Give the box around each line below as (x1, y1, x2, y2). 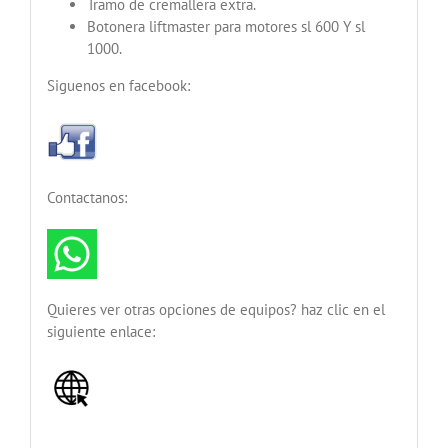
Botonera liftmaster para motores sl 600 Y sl (86, 16, 365, 36)
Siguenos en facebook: (46, 75, 190, 95)
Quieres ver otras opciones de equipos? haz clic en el (46, 299, 385, 319)
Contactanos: (46, 187, 127, 207)
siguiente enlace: (46, 321, 155, 341)
